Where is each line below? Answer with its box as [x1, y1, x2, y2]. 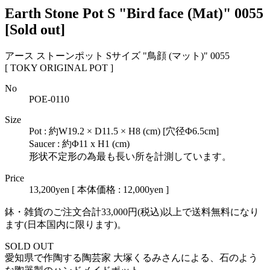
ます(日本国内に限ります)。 [5, 219, 127, 230]
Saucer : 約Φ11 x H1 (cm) [29, 138, 130, 149]
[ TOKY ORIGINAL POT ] [5, 62, 113, 73]
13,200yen [29, 184, 69, 195]
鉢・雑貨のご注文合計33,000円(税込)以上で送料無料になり [5, 206, 259, 217]
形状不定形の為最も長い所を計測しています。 [29, 151, 231, 162]
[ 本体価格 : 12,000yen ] [69, 184, 169, 195]
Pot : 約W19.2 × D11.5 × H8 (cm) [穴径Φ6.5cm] [29, 125, 219, 136]
